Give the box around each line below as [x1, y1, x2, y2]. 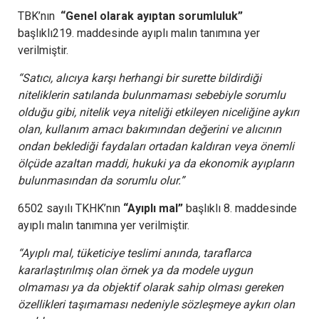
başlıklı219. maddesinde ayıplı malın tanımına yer [18, 26, 260, 40]
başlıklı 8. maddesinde [186, 201, 297, 215]
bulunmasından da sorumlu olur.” [18, 173, 184, 187]
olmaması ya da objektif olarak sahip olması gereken [18, 280, 283, 294]
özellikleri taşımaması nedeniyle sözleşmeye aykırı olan [18, 297, 295, 311]
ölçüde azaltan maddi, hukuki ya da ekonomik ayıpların [18, 156, 294, 170]
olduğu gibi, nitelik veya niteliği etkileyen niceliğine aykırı [18, 105, 299, 119]
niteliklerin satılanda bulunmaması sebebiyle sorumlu [18, 88, 286, 102]
